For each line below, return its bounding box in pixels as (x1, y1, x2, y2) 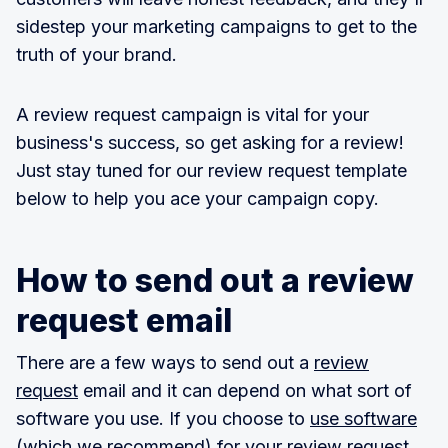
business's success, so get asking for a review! (16, 132, 404, 154)
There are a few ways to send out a (16, 352, 314, 374)
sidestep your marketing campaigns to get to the (16, 16, 417, 38)
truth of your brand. (16, 44, 177, 66)
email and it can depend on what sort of (78, 380, 412, 402)
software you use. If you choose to (16, 408, 310, 430)
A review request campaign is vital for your (16, 104, 369, 126)
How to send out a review (16, 261, 414, 301)
